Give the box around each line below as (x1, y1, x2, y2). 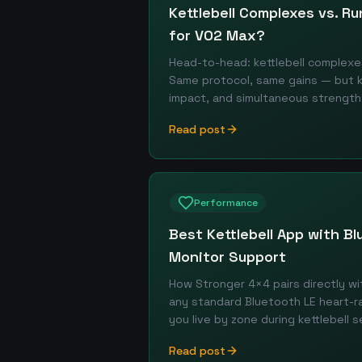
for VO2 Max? (169, 26, 265, 44)
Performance (194, 196, 258, 209)
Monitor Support (169, 247, 286, 266)
